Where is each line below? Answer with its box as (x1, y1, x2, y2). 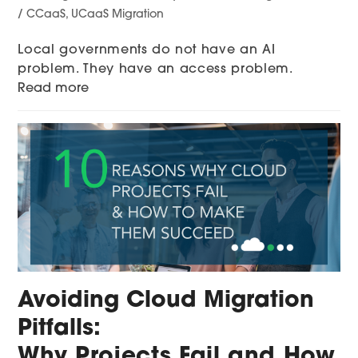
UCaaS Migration (71, 8, 165, 21)
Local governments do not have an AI (18, 43, 276, 57)
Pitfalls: (18, 317, 101, 340)
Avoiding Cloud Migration (18, 289, 315, 312)
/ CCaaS (18, 8, 66, 21)
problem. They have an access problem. (18, 62, 293, 76)
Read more (18, 82, 89, 95)
